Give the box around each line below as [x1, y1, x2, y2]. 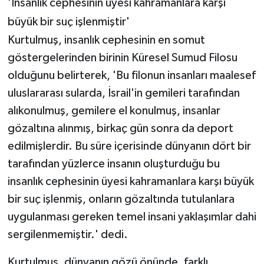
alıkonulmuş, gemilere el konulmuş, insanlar [7, 104, 220, 117]
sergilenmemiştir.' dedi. [7, 228, 128, 240]
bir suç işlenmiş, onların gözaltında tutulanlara [7, 193, 235, 205]
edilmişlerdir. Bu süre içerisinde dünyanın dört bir [7, 140, 251, 152]
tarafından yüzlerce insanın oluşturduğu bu [7, 157, 220, 170]
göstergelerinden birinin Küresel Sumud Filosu [7, 51, 237, 64]
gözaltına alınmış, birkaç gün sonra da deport [7, 122, 233, 134]
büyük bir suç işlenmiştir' [7, 15, 130, 28]
